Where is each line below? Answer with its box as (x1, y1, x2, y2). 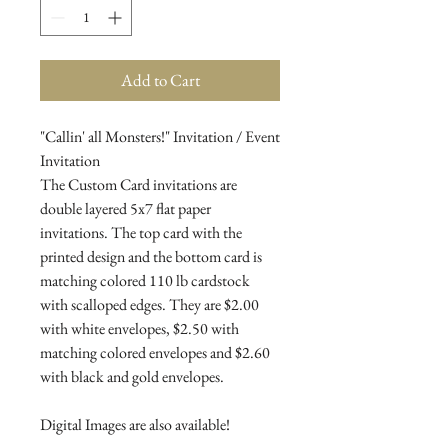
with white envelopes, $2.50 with (40, 318, 239, 340)
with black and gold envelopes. (40, 366, 224, 388)
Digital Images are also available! (40, 414, 230, 436)
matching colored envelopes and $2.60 (40, 342, 270, 364)
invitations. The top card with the (40, 222, 242, 244)
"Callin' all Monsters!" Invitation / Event (40, 126, 280, 148)
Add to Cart (120, 69, 200, 92)
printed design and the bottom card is (40, 246, 262, 268)
